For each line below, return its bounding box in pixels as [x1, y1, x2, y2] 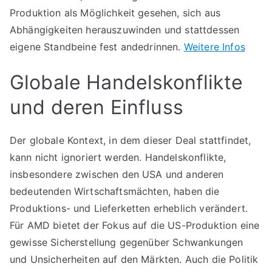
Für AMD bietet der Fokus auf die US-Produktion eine [10, 219, 260, 231]
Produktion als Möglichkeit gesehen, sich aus [10, 7, 221, 19]
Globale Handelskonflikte [10, 70, 243, 94]
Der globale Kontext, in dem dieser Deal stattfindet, [10, 134, 251, 146]
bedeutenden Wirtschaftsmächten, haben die [10, 185, 220, 197]
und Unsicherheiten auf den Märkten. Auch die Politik [10, 253, 259, 265]
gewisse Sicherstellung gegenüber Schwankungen [10, 236, 243, 248]
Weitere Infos [183, 41, 245, 53]
